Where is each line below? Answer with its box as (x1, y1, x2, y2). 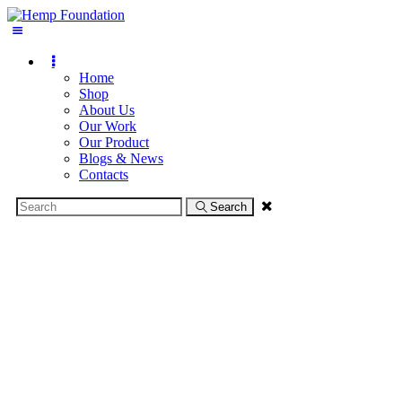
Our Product (79, 135, 149, 150)
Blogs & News (79, 151, 163, 166)
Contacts (79, 167, 128, 182)
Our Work (79, 118, 136, 134)
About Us (79, 102, 135, 118)
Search (209, 200, 247, 214)
